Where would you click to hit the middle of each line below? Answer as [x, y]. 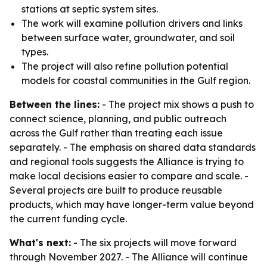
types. [35, 52]
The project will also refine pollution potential [125, 66]
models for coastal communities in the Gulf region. [136, 80]
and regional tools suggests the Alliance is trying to [127, 162]
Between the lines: [55, 104]
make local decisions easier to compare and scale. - [129, 176]
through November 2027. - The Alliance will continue [129, 257]
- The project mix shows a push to [177, 104]
